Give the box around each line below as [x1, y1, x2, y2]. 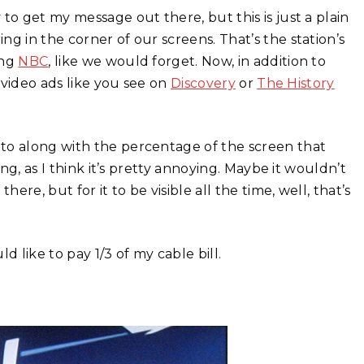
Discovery [171, 75, 236, 91]
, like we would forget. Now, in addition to [48, 53, 327, 69]
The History [257, 75, 335, 91]
